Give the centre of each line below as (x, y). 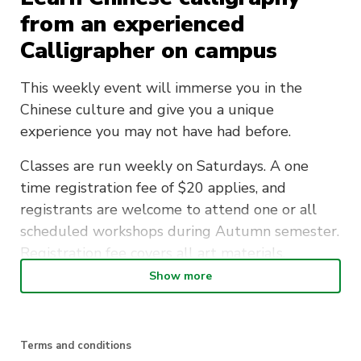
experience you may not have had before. (156, 131)
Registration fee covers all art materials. (153, 253)
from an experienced (132, 24)
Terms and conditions (76, 345)
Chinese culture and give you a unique (147, 109)
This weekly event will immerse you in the (161, 87)
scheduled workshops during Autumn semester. (180, 231)
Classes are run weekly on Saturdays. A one (164, 166)
